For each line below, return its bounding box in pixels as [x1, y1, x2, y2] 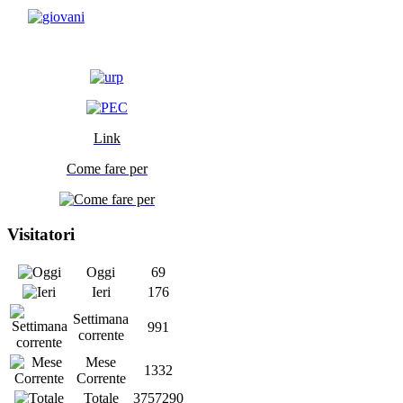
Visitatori [7, 225, 75, 245]
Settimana [73, 310, 129, 327]
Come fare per [66, 161, 148, 177]
